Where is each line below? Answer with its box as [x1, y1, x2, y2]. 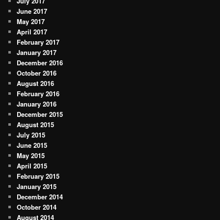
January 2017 [17, 48, 57, 57]
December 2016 [17, 58, 63, 68]
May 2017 [17, 17, 45, 27]
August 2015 [17, 120, 55, 130]
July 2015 [17, 130, 46, 140]
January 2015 [17, 182, 57, 192]
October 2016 [17, 68, 57, 78]
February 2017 [17, 37, 60, 47]
